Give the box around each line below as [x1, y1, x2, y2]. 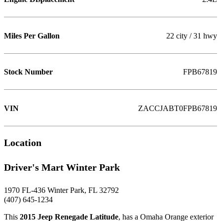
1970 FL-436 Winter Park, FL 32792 [4, 186, 119, 195]
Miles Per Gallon [4, 31, 60, 40]
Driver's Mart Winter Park [4, 161, 120, 173]
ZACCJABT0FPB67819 [138, 104, 217, 113]
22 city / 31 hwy [166, 31, 217, 40]
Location [4, 137, 41, 148]
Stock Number [4, 68, 53, 77]
